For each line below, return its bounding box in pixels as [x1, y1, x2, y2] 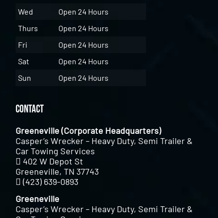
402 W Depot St [23, 155, 84, 166]
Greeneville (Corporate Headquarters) [16, 125, 162, 136]
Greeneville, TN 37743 [16, 165, 99, 177]
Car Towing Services [16, 145, 95, 156]
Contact [16, 102, 44, 116]
